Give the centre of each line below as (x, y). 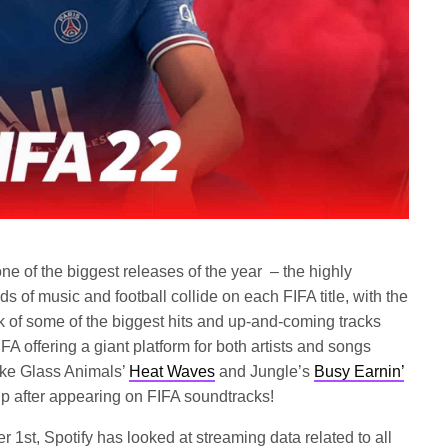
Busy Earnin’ (359, 372)
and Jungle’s (265, 372)
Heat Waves (172, 372)
